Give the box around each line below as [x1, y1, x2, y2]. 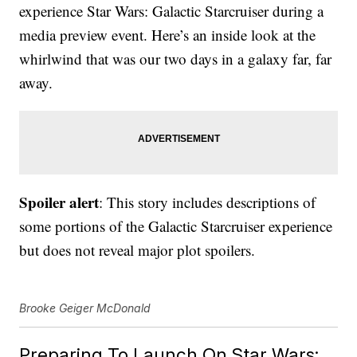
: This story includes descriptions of [99, 192, 316, 213]
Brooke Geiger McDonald [19, 301, 151, 316]
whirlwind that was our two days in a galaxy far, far [19, 49, 332, 69]
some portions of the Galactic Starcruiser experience [19, 216, 333, 237]
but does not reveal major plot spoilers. [19, 240, 256, 261]
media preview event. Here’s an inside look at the [19, 25, 316, 45]
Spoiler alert [19, 191, 100, 214]
